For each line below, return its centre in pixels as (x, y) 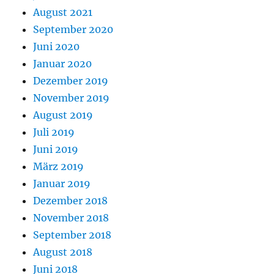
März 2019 (59, 166)
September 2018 (72, 235)
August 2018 (63, 252)
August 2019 (63, 115)
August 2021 (63, 12)
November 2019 (72, 98)
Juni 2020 (57, 46)
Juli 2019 (54, 132)
